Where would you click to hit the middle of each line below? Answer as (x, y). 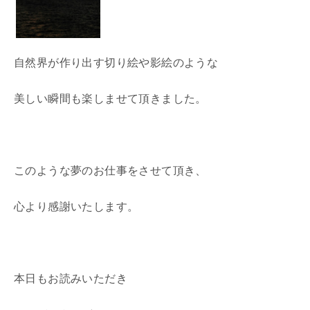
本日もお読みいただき (71, 278)
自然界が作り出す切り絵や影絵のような (116, 62)
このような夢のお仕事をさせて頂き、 (110, 170)
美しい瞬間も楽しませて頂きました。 (110, 98)
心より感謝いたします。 (76, 206)
